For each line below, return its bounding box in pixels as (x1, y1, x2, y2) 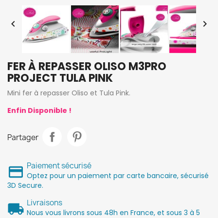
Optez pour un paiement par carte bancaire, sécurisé (27, 170, 209, 181)
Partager (7, 132, 38, 143)
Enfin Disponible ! (7, 105, 72, 115)
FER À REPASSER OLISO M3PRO (7, 58, 166, 74)
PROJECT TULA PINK (7, 70, 113, 86)
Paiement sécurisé (27, 160, 91, 171)
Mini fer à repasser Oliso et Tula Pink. (7, 88, 130, 98)
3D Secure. (7, 180, 43, 190)
